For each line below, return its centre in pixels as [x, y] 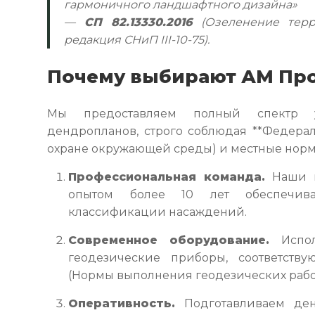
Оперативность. [122, 303]
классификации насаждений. [158, 212]
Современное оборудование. [169, 240]
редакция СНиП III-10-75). [137, 40]
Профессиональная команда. [167, 177]
